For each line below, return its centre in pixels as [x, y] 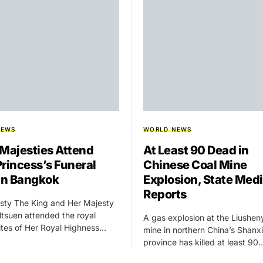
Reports [165, 195]
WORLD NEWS [168, 129]
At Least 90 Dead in [196, 151]
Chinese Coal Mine [195, 165]
